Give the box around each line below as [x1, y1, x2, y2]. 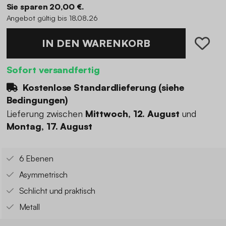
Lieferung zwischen [6, 108, 85, 120]
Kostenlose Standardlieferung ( [20, 81, 162, 93]
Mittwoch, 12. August [85, 108, 180, 120]
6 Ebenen [19, 153, 53, 164]
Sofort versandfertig [6, 64, 100, 75]
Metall [19, 202, 40, 212]
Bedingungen [6, 94, 65, 105]
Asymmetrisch [19, 169, 68, 180]
